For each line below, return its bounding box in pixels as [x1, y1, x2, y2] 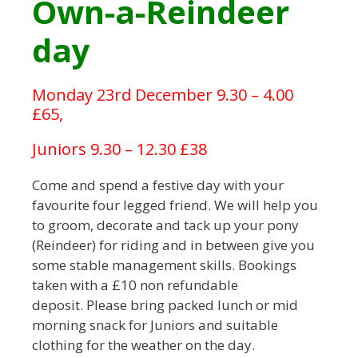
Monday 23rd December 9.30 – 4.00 [32, 84, 293, 106]
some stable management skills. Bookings [32, 256, 296, 275]
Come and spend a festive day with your [32, 176, 284, 195]
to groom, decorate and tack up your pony [32, 216, 299, 235]
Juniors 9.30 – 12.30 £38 [32, 138, 207, 161]
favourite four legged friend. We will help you [32, 196, 318, 215]
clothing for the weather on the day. [32, 336, 255, 355]
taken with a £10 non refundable [32, 276, 238, 295]
